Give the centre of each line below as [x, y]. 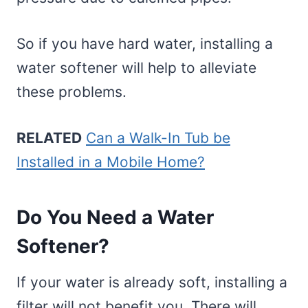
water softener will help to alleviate [136, 68]
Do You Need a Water [115, 218]
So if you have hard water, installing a [145, 44]
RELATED [49, 138]
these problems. [71, 92]
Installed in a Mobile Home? [111, 162]
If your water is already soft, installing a [152, 283]
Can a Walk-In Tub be [158, 138]
